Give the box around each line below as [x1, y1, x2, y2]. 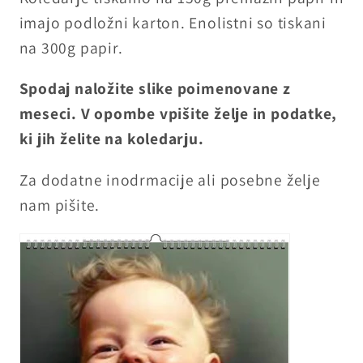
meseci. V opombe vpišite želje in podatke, [19, 103, 338, 125]
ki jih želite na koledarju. [19, 128, 204, 150]
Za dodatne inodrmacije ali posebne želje [19, 169, 321, 190]
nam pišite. [19, 194, 100, 216]
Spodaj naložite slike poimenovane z [19, 78, 291, 100]
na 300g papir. [19, 36, 123, 58]
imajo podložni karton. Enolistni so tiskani [19, 11, 327, 33]
